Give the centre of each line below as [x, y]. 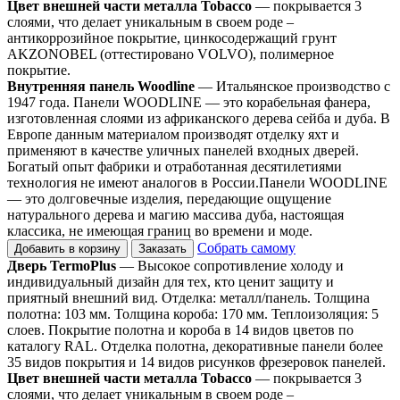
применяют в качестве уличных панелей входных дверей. [183, 150]
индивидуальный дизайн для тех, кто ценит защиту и [171, 281]
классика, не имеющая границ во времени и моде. [160, 230]
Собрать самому [246, 247]
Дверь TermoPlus [62, 265]
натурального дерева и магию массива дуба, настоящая [175, 214]
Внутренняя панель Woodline [101, 86]
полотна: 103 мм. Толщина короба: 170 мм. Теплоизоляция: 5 [193, 313]
